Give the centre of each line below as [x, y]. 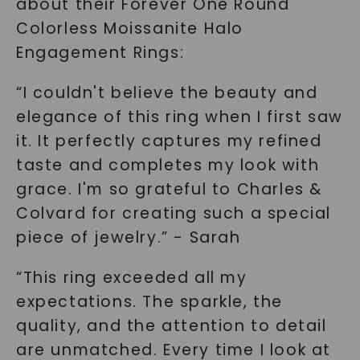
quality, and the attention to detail [171, 326]
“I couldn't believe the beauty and [167, 93]
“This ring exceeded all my [131, 278]
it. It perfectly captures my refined [169, 141]
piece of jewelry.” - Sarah [128, 237]
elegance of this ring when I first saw [179, 117]
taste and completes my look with [168, 165]
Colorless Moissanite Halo [129, 29]
